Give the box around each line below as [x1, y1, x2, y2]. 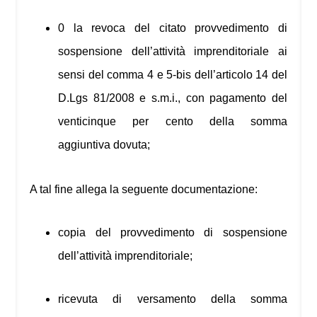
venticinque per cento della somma [58, 115, 287, 128]
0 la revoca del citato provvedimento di [58, 22, 287, 35]
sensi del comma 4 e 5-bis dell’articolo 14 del [58, 69, 287, 81]
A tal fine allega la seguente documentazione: [30, 183, 258, 196]
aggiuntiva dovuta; [58, 139, 151, 151]
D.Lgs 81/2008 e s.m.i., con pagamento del [58, 92, 287, 105]
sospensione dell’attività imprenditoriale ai [58, 45, 287, 58]
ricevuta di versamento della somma [58, 293, 287, 306]
